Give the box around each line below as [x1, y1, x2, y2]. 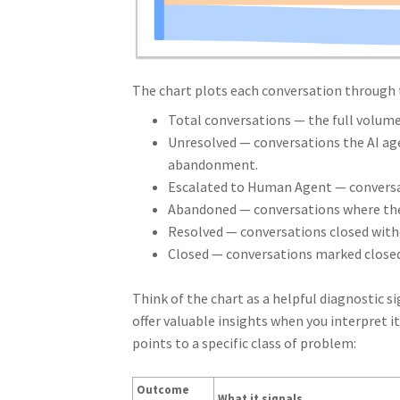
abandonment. [167, 154, 258, 173]
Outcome [136, 381, 189, 397]
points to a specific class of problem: [131, 333, 356, 352]
